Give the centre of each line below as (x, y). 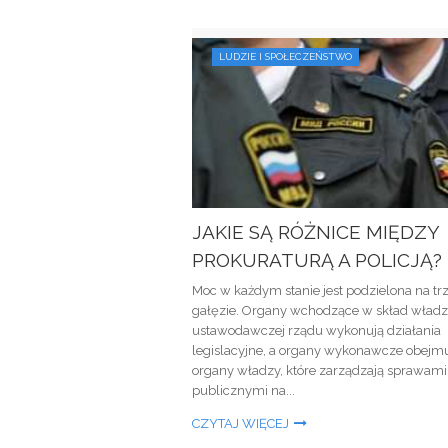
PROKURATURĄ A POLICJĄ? (317, 260)
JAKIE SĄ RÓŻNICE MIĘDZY (315, 232)
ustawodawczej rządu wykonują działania (316, 330)
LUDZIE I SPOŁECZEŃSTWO (285, 56)
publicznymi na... (243, 390)
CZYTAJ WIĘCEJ (240, 423)
